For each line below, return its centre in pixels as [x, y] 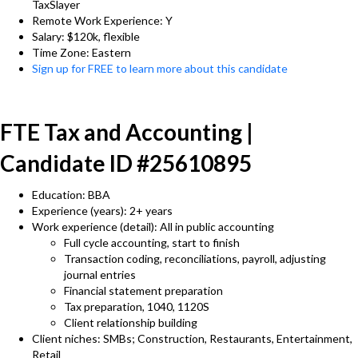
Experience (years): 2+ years [102, 211]
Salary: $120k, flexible [86, 36]
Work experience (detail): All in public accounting [153, 227]
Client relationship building [131, 322]
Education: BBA [71, 195]
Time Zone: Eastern [82, 52]
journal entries [100, 274]
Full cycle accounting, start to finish [152, 243]
